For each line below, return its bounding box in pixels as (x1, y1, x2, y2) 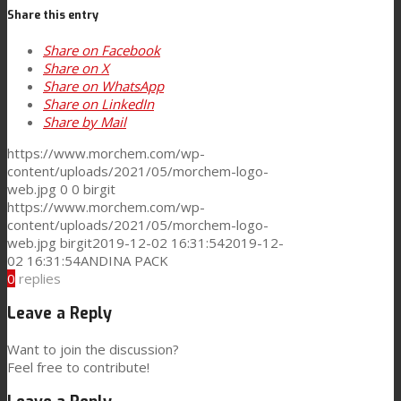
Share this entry (7, 8, 98, 22)
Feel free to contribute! (7, 357, 149, 376)
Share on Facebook (43, 40, 160, 59)
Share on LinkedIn (43, 94, 154, 113)
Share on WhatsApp (43, 76, 164, 95)
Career (43, 359, 85, 377)
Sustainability (79, 158, 154, 175)
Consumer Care (79, 24, 169, 41)
